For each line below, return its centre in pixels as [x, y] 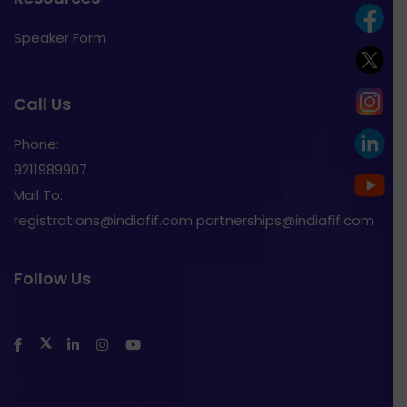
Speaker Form [60, 38]
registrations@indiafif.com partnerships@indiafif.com [194, 221]
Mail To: [38, 195]
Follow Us [52, 279]
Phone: [36, 144]
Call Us [42, 104]
